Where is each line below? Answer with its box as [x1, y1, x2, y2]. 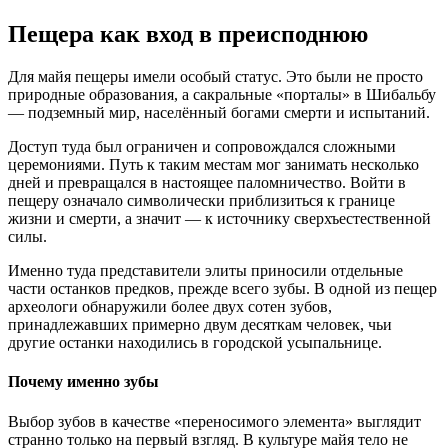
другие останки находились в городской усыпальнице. [8, 334, 382, 352]
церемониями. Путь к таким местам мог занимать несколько [8, 156, 419, 174]
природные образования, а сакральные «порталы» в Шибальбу [8, 86, 436, 104]
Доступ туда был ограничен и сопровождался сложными [8, 138, 396, 156]
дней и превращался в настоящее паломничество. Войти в [8, 174, 406, 192]
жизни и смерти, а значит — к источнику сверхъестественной [8, 210, 431, 228]
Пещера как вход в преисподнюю [8, 21, 368, 48]
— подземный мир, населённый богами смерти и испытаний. [8, 104, 430, 122]
